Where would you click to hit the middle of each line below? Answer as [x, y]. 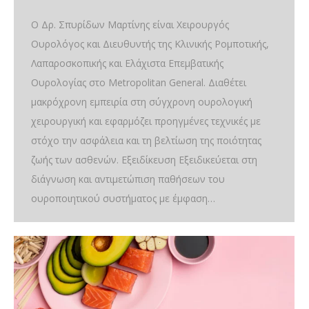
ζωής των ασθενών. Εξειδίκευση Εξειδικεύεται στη [144, 160]
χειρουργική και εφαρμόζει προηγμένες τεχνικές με [146, 121]
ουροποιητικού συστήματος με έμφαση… [123, 198]
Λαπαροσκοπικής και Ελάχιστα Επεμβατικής [127, 63]
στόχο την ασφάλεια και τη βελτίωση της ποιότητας [146, 140]
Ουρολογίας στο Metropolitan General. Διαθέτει [139, 82]
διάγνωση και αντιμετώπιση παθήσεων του [128, 179]
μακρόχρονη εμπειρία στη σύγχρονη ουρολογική [142, 102]
